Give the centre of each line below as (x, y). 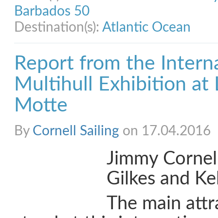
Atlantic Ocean (146, 27)
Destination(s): (58, 27)
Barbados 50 (52, 11)
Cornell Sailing (76, 131)
